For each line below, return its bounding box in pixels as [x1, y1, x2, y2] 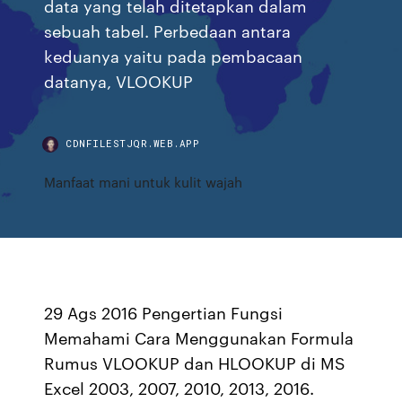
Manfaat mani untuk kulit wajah [44, 172, 243, 191]
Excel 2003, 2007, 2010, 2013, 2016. [44, 376, 315, 399]
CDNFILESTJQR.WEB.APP [66, 136, 200, 150]
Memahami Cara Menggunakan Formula [44, 326, 354, 349]
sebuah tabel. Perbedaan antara [44, 19, 292, 41]
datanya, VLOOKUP [44, 69, 198, 92]
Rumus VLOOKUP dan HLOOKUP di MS [44, 351, 346, 374]
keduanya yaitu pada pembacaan [44, 44, 303, 66]
